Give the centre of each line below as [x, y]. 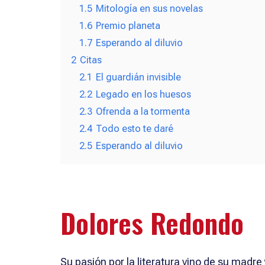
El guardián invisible [138, 77]
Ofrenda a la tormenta [143, 111]
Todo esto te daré [135, 128]
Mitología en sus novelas [149, 8]
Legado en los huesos [143, 94]
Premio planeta [128, 25]
